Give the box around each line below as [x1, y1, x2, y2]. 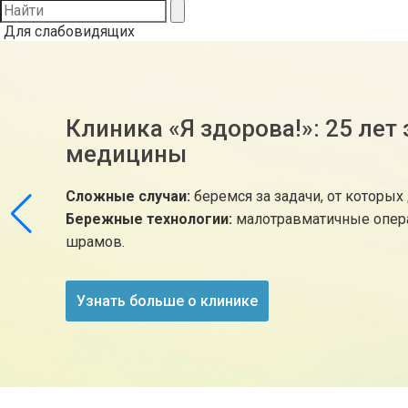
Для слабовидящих [4, 23, 135, 40]
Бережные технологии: [66, 210, 232, 228]
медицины [66, 140, 187, 168]
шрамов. [66, 233, 125, 250]
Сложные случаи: [66, 188, 190, 205]
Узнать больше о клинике [76, 291, 258, 310]
